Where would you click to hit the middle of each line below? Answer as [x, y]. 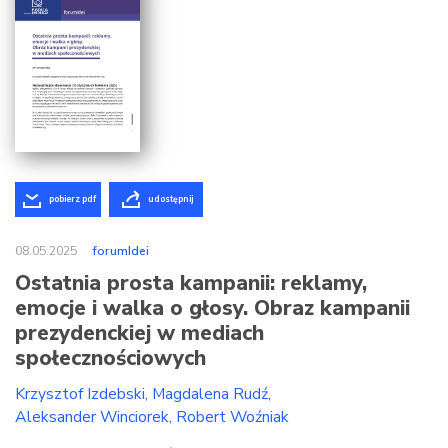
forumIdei [121, 251]
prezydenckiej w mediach [139, 333]
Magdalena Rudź [210, 394]
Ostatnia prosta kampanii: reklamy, [191, 283]
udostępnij [170, 199]
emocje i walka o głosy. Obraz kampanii [212, 308]
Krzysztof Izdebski [80, 394]
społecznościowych [110, 358]
